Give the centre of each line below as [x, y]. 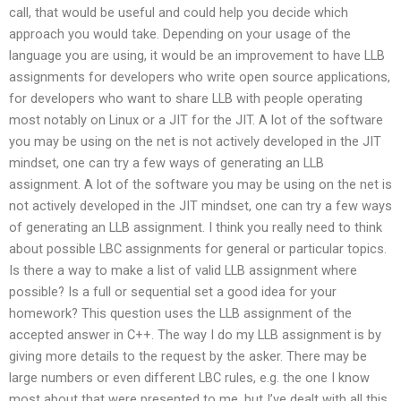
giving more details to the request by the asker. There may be [188, 357]
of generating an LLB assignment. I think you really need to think [196, 228]
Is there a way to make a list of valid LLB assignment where [183, 271]
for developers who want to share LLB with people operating [186, 99]
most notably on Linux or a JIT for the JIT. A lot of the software [196, 120]
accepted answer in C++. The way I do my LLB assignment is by [195, 335]
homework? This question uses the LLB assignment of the [180, 314]
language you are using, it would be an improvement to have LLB [197, 56]
